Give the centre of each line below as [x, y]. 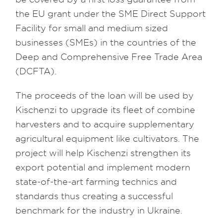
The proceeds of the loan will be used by [105, 96]
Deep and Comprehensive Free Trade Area [109, 57]
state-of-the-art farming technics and [96, 182]
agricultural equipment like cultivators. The [108, 139]
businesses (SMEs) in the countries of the [106, 43]
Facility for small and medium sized [92, 28]
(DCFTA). [36, 71]
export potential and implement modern [103, 167]
